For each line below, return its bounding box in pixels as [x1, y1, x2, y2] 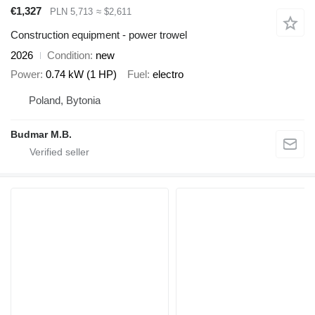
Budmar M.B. [11, 129, 72, 141]
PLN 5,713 [50, 6, 93, 17]
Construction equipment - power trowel [11, 29, 187, 41]
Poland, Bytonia [29, 94, 101, 107]
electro [153, 67, 184, 80]
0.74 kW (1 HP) [46, 67, 117, 80]
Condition [47, 49, 90, 62]
